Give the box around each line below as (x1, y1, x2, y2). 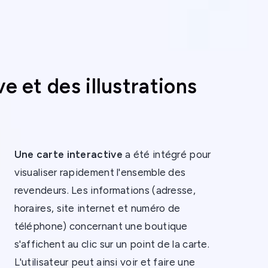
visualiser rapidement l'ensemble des (14, 166, 186, 178)
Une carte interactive (14, 148, 123, 160)
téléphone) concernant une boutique (14, 220, 188, 232)
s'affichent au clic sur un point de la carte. (14, 237, 210, 250)
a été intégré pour (122, 148, 211, 160)
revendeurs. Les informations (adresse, (14, 184, 196, 196)
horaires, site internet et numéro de (14, 202, 181, 214)
